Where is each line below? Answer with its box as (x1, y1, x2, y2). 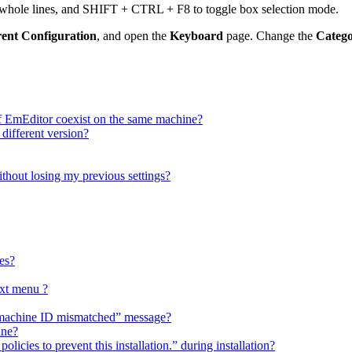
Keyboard (170, 29, 223, 43)
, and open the (97, 29, 170, 43)
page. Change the (223, 29, 316, 43)
